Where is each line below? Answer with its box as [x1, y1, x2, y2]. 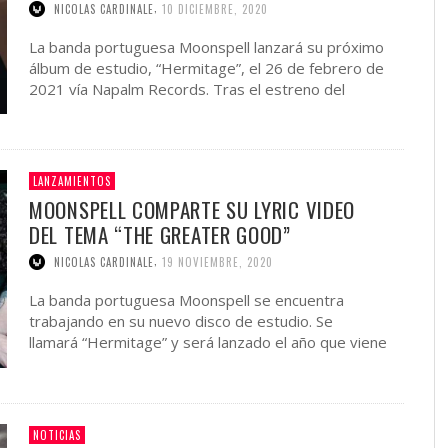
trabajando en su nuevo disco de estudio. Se [29, 311, 333, 331]
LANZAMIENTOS [33, 173, 111, 190]
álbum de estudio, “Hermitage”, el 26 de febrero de [29, 57, 384, 78]
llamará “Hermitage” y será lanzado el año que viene [29, 332, 387, 352]
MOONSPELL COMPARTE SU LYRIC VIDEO [29, 194, 356, 226]
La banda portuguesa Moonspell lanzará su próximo [29, 36, 384, 57]
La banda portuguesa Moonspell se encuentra [29, 290, 344, 310]
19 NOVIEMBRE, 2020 [162, 254, 273, 270]
